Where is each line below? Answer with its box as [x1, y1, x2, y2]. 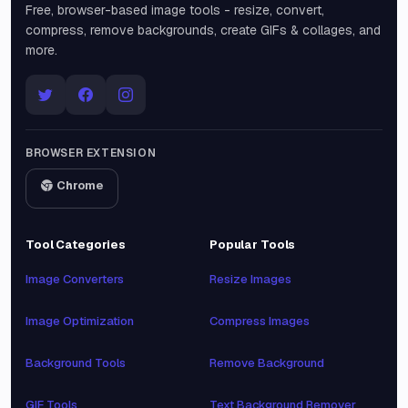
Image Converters [25, 271, 124, 287]
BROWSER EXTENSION [25, 146, 157, 160]
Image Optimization [25, 313, 134, 329]
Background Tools [25, 355, 126, 371]
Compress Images [209, 313, 310, 329]
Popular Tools [209, 237, 296, 252]
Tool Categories [25, 237, 127, 252]
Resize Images [209, 271, 291, 287]
